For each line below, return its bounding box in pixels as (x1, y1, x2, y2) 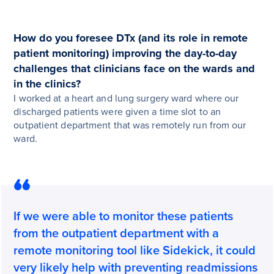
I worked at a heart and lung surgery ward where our (13, 92, 239, 105)
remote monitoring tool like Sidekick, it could (13, 243, 256, 259)
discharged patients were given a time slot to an (13, 106, 221, 119)
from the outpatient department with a (13, 226, 220, 242)
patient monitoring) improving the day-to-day (13, 46, 237, 61)
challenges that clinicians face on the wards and (13, 62, 256, 76)
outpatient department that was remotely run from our (13, 119, 246, 132)
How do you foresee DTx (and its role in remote (13, 31, 248, 45)
